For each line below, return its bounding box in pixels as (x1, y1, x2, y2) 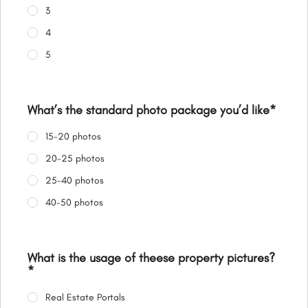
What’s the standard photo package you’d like (27, 102, 269, 118)
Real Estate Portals (45, 291, 125, 304)
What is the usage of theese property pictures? (27, 250, 275, 266)
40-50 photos (45, 197, 103, 209)
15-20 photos (45, 131, 101, 143)
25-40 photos (45, 175, 104, 187)
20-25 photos (45, 153, 104, 165)
